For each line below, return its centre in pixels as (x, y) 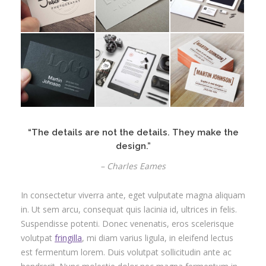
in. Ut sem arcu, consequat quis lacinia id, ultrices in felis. (129, 209)
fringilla (68, 237)
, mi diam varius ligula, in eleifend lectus (158, 237)
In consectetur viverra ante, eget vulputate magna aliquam (133, 195)
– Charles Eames (133, 166)
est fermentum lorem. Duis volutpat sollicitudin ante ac (126, 252)
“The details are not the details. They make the (133, 132)
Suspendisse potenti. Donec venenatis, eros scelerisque (127, 223)
